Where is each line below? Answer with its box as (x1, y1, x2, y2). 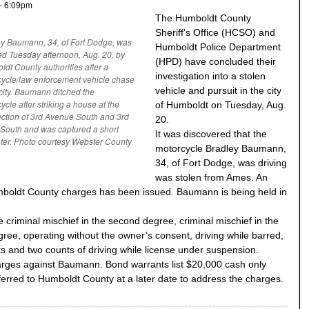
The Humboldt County (155, 12, 251, 24)
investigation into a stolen (155, 70, 266, 82)
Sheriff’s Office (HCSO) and (155, 27, 275, 39)
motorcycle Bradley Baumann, (155, 143, 286, 154)
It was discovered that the (155, 128, 267, 140)
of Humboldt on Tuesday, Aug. (155, 99, 286, 111)
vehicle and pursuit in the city (155, 85, 281, 97)
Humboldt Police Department (155, 41, 281, 53)
